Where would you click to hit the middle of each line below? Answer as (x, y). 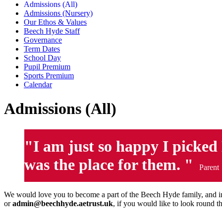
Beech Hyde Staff (52, 31)
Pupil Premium (47, 66)
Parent (208, 167)
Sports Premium (49, 75)
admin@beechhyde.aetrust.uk (63, 203)
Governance (43, 40)
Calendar (38, 84)
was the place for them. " (111, 164)
